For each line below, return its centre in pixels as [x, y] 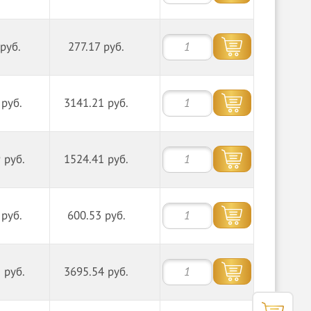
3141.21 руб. [96, 103]
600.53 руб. [96, 216]
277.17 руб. [96, 47]
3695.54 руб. [96, 272]
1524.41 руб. [96, 160]
